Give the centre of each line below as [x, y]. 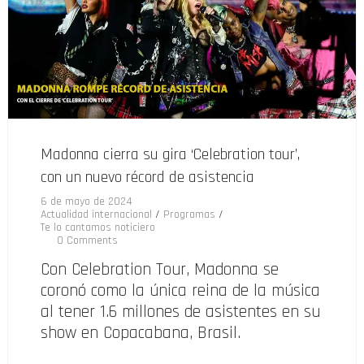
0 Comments [87, 241]
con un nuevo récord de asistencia [147, 178]
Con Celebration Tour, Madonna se [160, 270]
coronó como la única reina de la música [180, 291]
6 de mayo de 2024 [87, 202]
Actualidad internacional [96, 215]
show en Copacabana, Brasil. [141, 333]
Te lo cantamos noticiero [98, 228]
